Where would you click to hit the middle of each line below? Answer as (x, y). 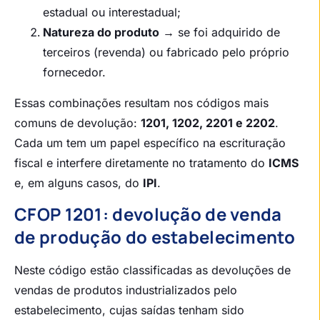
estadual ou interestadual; (112, 12)
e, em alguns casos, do (79, 182)
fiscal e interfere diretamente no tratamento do (141, 162)
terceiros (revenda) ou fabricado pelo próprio (166, 52)
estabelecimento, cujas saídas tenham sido (129, 310)
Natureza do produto (101, 32)
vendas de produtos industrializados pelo (126, 290)
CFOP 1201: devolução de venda (148, 214)
